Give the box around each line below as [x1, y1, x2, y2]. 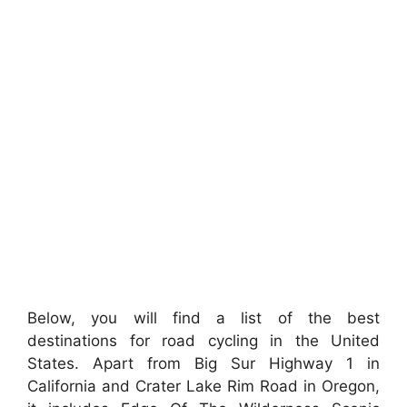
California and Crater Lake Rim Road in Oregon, [27, 377, 380, 396]
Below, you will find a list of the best [27, 309, 380, 328]
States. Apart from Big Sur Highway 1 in [27, 354, 380, 373]
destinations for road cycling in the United [27, 332, 380, 351]
